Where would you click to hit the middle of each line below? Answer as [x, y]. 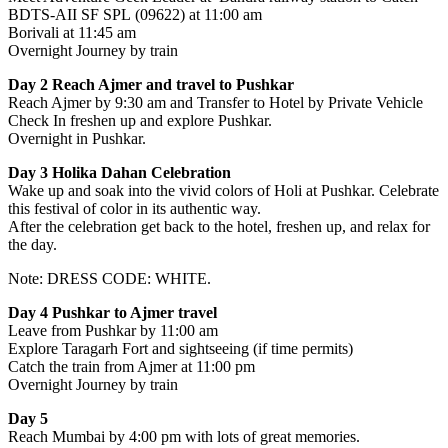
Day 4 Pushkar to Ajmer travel [112, 312]
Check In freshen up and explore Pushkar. [140, 120]
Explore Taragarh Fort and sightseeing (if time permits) [180, 348]
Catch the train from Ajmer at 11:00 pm [131, 366]
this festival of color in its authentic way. [134, 208]
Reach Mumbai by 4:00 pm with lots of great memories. [184, 436]
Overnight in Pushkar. [77, 138]
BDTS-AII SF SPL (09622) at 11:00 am [135, 14]
